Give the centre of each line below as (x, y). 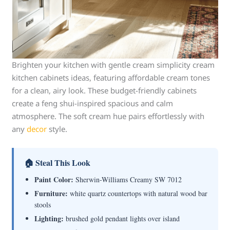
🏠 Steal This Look (57, 162)
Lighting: (49, 218)
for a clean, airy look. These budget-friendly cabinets (104, 90)
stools (43, 205)
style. (57, 129)
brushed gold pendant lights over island (122, 218)
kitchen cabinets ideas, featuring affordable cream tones (111, 78)
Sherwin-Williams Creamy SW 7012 (128, 179)
